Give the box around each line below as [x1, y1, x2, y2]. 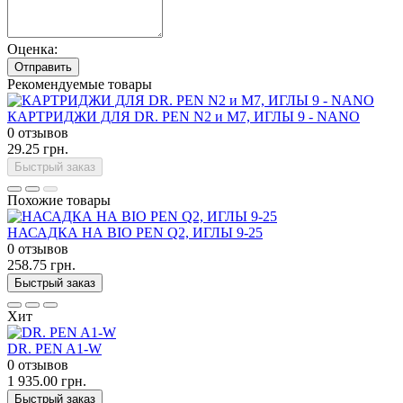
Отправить [14, 59, 72, 74]
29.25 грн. [7, 140, 68, 157]
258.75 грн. [7, 256, 76, 273]
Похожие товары [7, 192, 111, 208]
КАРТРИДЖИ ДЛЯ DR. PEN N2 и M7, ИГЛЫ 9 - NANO [7, 108, 360, 124]
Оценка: [7, 40, 58, 57]
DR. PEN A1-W [7, 340, 102, 356]
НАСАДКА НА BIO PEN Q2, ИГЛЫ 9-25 [7, 224, 263, 240]
